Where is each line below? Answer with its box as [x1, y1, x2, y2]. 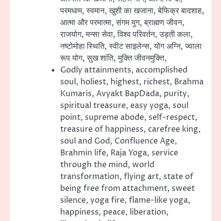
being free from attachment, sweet [60, 183, 195, 194]
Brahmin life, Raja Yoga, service [60, 147, 178, 159]
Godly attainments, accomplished [60, 65, 187, 76]
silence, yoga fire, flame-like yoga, [60, 195, 190, 206]
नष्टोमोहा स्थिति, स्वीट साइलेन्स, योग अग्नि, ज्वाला [60, 41, 202, 52]
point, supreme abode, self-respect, [60, 112, 197, 123]
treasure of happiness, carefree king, [60, 124, 201, 135]
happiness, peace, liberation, [60, 207, 169, 218]
